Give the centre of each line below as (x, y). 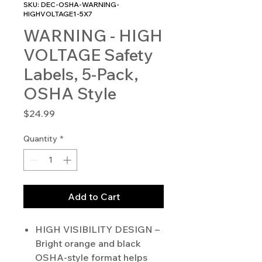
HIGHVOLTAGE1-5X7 (58, 14)
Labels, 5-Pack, (81, 74)
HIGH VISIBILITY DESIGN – (97, 230)
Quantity (40, 139)
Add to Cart (94, 197)
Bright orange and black (88, 244)
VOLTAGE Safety (88, 55)
